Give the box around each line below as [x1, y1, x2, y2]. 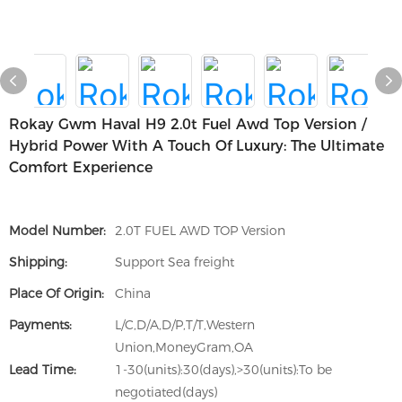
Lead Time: [9, 362, 76, 378]
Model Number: [9, 223, 106, 239]
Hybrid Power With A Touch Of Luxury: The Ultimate [9, 137, 384, 154]
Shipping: [9, 254, 67, 270]
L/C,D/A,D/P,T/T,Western [115, 317, 255, 333]
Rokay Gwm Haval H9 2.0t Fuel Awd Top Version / [9, 116, 366, 133]
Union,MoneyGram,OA [115, 339, 253, 355]
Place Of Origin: [9, 285, 104, 301]
